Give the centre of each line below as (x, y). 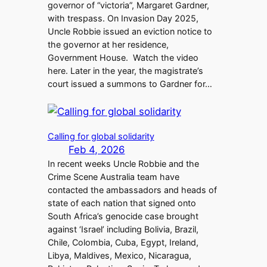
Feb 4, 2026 (97, 150)
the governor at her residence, (108, 44)
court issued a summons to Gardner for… (130, 83)
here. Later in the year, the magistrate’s (125, 70)
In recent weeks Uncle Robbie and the (123, 164)
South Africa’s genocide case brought (123, 216)
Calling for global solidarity (101, 137)
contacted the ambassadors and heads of (132, 190)
